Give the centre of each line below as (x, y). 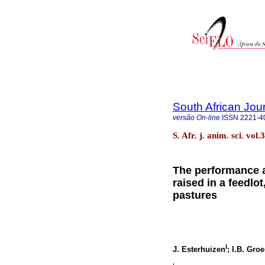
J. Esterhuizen (199, 249)
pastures (195, 195)
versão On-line (196, 118)
